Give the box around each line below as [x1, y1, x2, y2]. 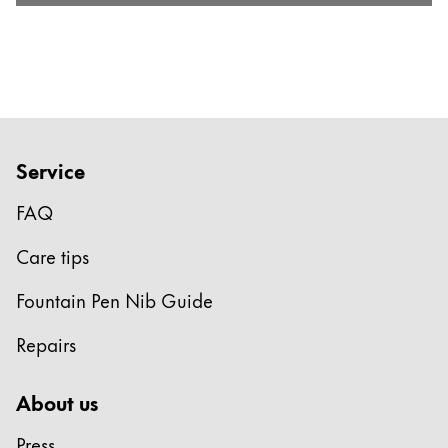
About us [16, 385, 98, 419]
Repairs [16, 329, 76, 359]
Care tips [16, 241, 89, 271]
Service [16, 153, 85, 187]
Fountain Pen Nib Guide [16, 285, 213, 315]
